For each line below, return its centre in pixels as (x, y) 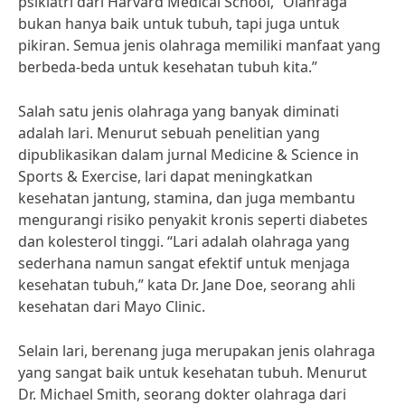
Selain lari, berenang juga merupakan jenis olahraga (197, 351)
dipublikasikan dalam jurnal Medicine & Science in (188, 155)
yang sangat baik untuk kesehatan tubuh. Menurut (193, 372)
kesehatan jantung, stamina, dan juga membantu (187, 198)
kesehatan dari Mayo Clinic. (112, 306)
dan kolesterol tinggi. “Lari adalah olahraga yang (184, 241)
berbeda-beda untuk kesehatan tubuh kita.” (168, 67)
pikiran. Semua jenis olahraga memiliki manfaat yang (199, 45)
